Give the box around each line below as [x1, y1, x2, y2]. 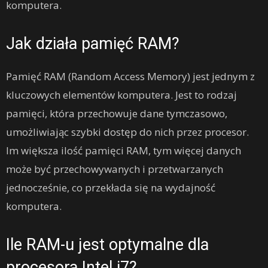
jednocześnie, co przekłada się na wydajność [6, 181, 215, 195]
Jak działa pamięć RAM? [6, 34, 179, 54]
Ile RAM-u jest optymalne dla [6, 235, 209, 255]
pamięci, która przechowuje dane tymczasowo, [6, 106, 227, 121]
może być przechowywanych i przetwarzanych [6, 162, 223, 176]
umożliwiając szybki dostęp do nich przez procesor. [6, 125, 249, 139]
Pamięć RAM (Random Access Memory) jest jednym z [6, 69, 255, 84]
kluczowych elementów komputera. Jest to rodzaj [6, 88, 237, 102]
